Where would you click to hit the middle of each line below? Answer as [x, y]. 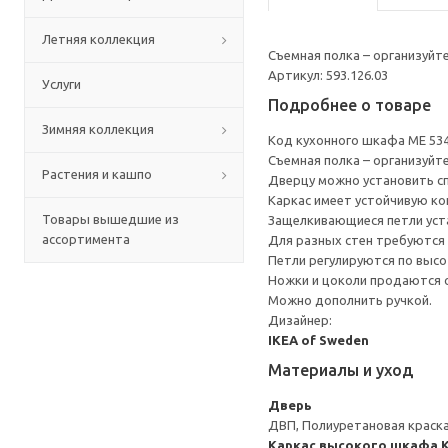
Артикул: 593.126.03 [328, 75]
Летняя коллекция [98, 39]
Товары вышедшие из [110, 219]
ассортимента [86, 239]
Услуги [61, 84]
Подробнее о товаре [349, 105]
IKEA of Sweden [318, 340]
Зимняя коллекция [98, 129]
